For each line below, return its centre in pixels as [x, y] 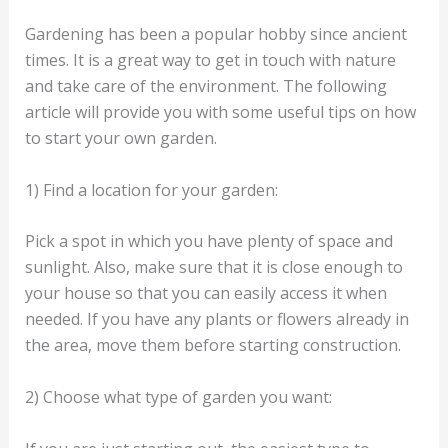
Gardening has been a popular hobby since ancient [215, 34]
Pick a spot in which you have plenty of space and [208, 241]
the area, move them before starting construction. [212, 345]
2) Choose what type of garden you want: [178, 396]
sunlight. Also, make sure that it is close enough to [213, 267]
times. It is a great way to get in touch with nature [210, 60]
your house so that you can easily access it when [205, 293]
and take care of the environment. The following [205, 86]
